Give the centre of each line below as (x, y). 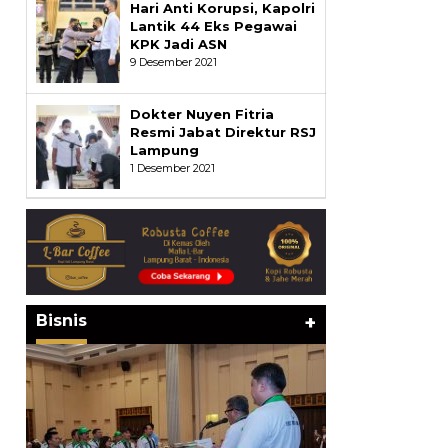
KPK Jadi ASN (178, 44)
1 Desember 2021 (172, 168)
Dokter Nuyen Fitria (201, 114)
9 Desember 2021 (173, 62)
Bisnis (61, 320)
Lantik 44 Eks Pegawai (213, 26)
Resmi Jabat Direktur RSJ (222, 132)
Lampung (164, 150)
